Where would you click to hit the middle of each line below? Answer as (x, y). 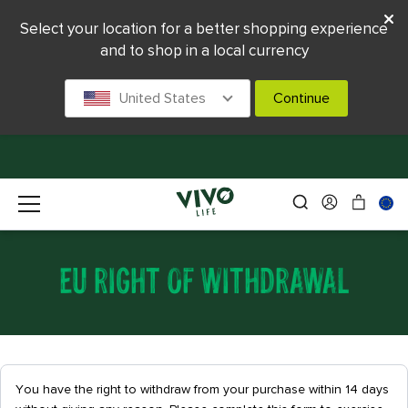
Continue (301, 98)
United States (162, 98)
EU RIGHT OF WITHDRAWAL (204, 280)
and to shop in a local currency (204, 51)
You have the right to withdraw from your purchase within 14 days (202, 389)
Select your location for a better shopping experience (204, 29)
